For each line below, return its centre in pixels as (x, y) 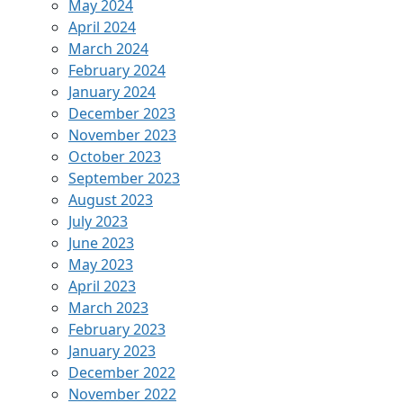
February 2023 (117, 330)
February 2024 (117, 71)
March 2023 (108, 308)
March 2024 (108, 49)
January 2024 (112, 92)
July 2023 (98, 222)
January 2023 (112, 351)
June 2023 (101, 243)
